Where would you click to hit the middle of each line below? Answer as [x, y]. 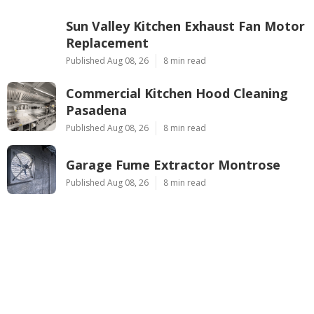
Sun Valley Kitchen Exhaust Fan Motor [185, 26]
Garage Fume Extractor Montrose [173, 164]
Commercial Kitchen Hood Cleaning [177, 93]
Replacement [107, 42]
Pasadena [96, 110]
